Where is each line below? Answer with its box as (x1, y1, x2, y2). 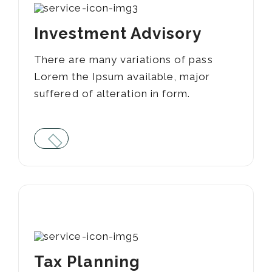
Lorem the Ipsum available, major (34, 70, 211, 83)
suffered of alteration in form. (34, 87, 191, 100)
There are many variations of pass (34, 53, 213, 66)
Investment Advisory (34, 24, 202, 43)
